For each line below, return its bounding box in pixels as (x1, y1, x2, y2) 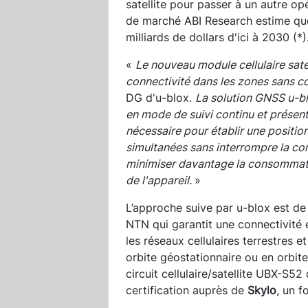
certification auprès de (126, 283, 247, 297)
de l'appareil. (126, 173, 195, 187)
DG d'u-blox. (126, 90, 195, 104)
